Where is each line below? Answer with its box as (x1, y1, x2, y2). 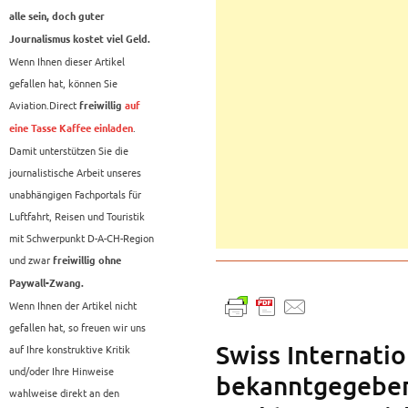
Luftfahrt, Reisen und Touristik (9, 209, 145, 224)
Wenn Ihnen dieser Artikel (9, 54, 125, 69)
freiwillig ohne (53, 255, 121, 267)
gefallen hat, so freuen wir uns (9, 320, 146, 335)
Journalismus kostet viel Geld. (9, 34, 150, 46)
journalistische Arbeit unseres (9, 165, 141, 180)
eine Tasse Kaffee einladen (9, 123, 133, 135)
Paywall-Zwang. (9, 278, 84, 290)
